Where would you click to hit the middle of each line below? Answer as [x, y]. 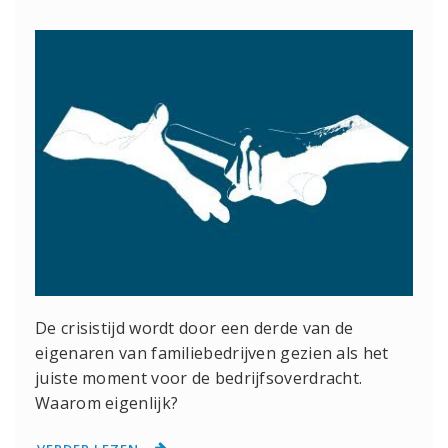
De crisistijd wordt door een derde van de [194, 327]
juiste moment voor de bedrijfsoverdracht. [199, 377]
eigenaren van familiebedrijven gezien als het [212, 352]
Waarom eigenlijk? [107, 402]
